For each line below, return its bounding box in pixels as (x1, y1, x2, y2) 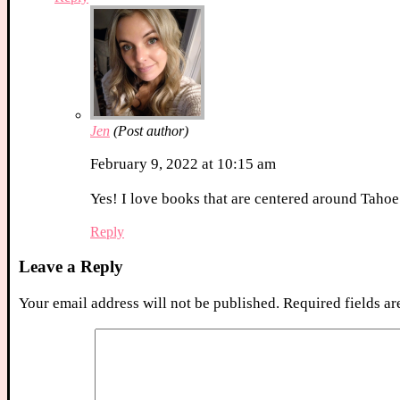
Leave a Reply (19, 256, 123, 276)
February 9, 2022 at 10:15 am (90, 155, 276, 173)
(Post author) (113, 123, 188, 139)
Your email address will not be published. (19, 294, 279, 312)
